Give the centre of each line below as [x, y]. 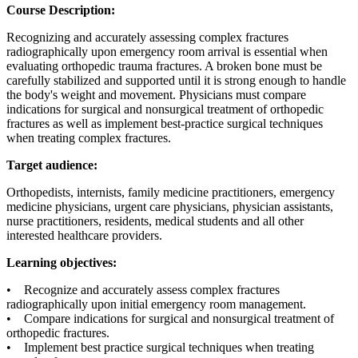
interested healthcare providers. [89, 235]
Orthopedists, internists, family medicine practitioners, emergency [171, 192]
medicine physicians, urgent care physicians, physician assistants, [170, 207]
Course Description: [61, 10]
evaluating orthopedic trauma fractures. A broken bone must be [164, 66]
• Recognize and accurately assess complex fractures [143, 290]
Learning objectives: [63, 263]
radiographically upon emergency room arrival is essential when [167, 52]
